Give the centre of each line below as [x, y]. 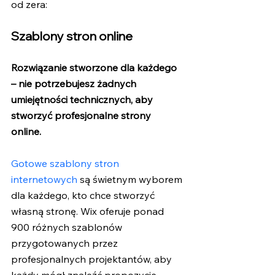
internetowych [44, 179]
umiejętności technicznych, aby [83, 100]
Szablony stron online [72, 36]
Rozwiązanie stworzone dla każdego [95, 68]
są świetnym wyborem [131, 179]
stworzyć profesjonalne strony [82, 116]
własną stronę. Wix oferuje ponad [89, 211]
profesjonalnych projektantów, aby [93, 259]
